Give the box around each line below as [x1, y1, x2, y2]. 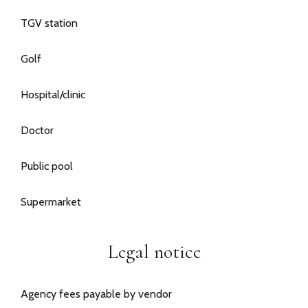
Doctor [21, 124, 54, 137]
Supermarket [21, 195, 81, 209]
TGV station [21, 16, 78, 30]
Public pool [21, 159, 73, 173]
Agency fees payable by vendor [21, 287, 172, 301]
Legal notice [107, 240, 201, 264]
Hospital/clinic [21, 88, 85, 102]
